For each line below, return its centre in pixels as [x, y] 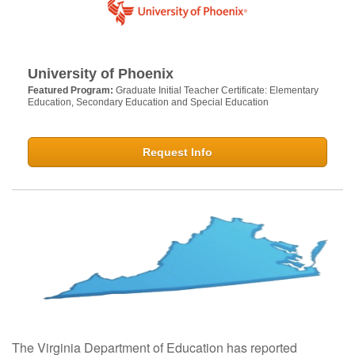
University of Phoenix [101, 73]
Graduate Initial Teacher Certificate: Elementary [217, 90]
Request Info [177, 152]
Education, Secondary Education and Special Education [148, 102]
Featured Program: [72, 90]
